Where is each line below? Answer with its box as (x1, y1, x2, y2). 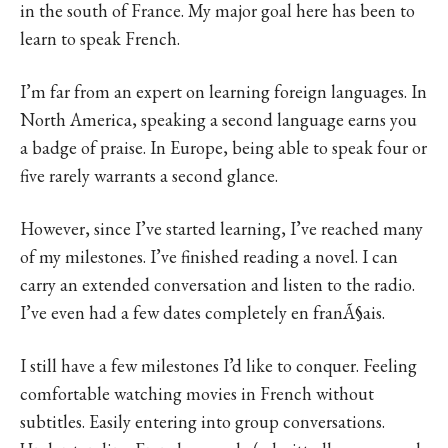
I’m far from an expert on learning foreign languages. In (20, 80, 427, 104)
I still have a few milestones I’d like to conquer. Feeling (20, 354, 417, 378)
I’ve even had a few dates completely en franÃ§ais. (20, 301, 385, 325)
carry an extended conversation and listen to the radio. (20, 273, 415, 297)
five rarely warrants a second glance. (20, 164, 278, 188)
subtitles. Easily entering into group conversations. (20, 410, 385, 434)
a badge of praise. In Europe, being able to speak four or (20, 136, 427, 160)
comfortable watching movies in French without (20, 382, 374, 406)
